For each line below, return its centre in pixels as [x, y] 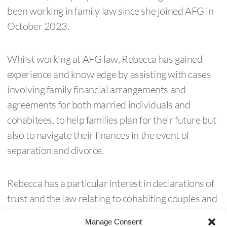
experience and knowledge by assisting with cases [109, 74]
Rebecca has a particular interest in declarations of [111, 183]
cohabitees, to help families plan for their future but [112, 119]
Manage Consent [113, 222]
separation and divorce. [55, 150]
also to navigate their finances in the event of [98, 135]
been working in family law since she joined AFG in [110, 10]
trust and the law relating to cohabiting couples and [112, 198]
